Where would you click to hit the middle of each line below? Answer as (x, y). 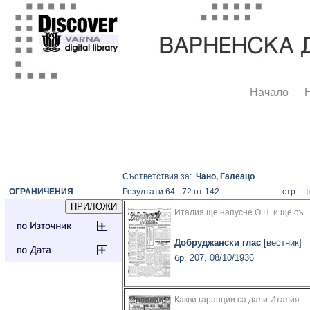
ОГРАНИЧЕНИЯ (39, 192)
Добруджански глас (218, 243)
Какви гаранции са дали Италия (237, 300)
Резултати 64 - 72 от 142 (171, 192)
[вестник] (282, 243)
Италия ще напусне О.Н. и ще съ (239, 213)
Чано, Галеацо (226, 177)
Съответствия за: (159, 177)
